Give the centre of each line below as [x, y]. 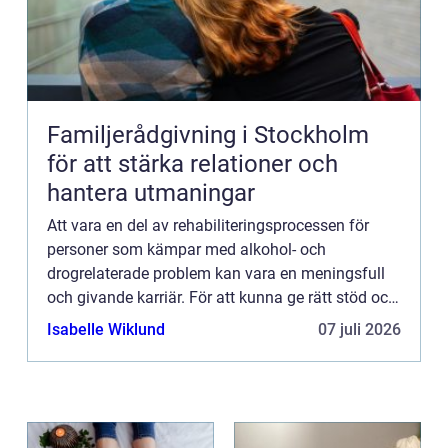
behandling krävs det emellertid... [163, 321]
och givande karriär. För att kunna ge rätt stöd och [222, 297]
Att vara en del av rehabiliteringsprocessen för [208, 225]
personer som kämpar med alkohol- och [186, 249]
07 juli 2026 [359, 329]
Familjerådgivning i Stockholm [208, 134]
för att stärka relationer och [192, 163]
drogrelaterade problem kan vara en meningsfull [216, 273]
